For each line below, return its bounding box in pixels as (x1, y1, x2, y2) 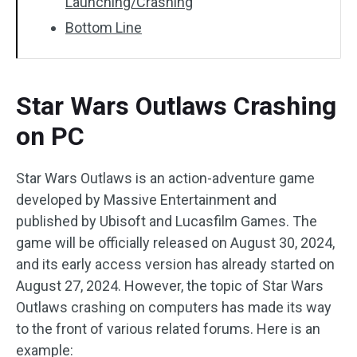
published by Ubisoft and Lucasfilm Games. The (16, 213, 317, 229)
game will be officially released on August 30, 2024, (16, 234, 335, 251)
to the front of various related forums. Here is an (16, 320, 320, 337)
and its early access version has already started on (16, 256, 335, 273)
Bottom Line (65, 19, 142, 36)
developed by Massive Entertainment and (16, 191, 277, 208)
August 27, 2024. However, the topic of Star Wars (16, 277, 324, 294)
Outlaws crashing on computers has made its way (16, 299, 331, 316)
